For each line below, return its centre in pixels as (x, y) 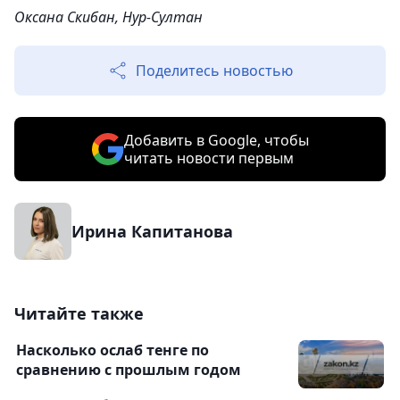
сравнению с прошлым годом (129, 370)
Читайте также (79, 314)
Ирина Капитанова (152, 232)
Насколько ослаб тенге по (112, 350)
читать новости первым (208, 158)
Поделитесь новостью (214, 71)
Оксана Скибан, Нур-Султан (108, 17)
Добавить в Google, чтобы (216, 141)
